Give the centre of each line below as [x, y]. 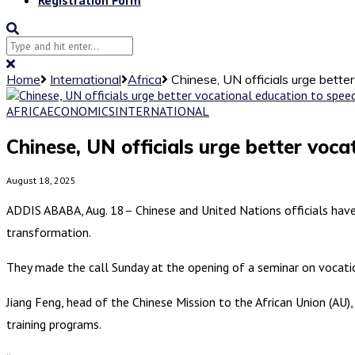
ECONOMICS [81, 111]
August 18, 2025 [41, 180]
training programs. [54, 324]
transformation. [49, 232]
